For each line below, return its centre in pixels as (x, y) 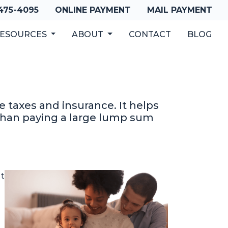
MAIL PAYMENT (180, 10)
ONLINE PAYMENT (93, 10)
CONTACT (150, 34)
